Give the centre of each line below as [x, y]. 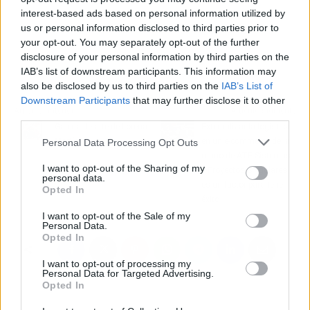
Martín [66, 141]
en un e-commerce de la [246, 141]
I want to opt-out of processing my [117, 264]
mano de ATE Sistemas [246, 155]
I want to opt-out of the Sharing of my [124, 168]
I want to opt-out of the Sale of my [116, 216]
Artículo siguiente [263, 110]
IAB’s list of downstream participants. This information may [148, 71]
